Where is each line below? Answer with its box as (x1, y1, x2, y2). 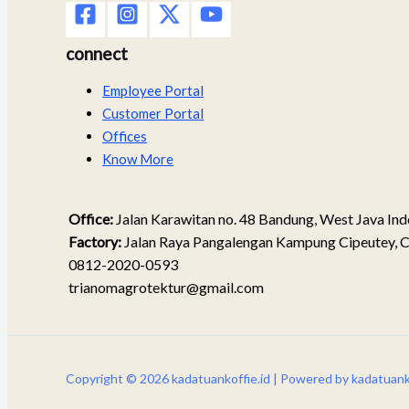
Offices (102, 127, 147, 144)
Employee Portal (102, 81, 204, 99)
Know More (102, 150, 173, 167)
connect (66, 42, 128, 64)
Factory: (68, 232, 121, 250)
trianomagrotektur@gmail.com (66, 278, 264, 296)
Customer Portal (102, 104, 204, 121)
